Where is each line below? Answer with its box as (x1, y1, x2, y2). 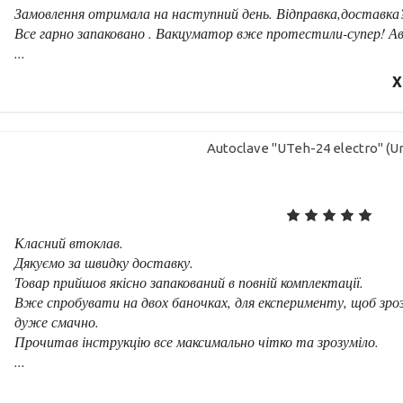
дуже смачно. (14, 311, 100, 331)
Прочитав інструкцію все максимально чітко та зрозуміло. (14, 331, 380, 351)
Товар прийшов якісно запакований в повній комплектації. (14, 272, 364, 291)
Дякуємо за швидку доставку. (14, 252, 194, 272)
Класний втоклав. (14, 232, 124, 252)
